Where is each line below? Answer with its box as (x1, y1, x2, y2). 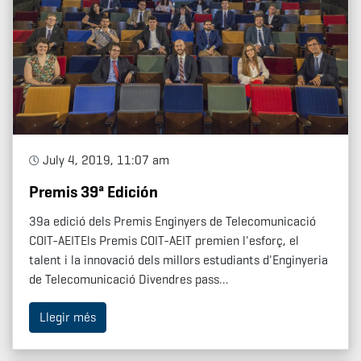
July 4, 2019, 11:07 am (39, 152, 169, 168)
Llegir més (39, 309, 96, 326)
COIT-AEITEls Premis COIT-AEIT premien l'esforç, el (29, 233, 299, 249)
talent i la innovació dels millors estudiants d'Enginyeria (29, 252, 328, 268)
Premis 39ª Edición (29, 182, 158, 203)
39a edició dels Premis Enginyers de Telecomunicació (29, 214, 316, 230)
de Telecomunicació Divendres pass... (29, 272, 229, 288)
